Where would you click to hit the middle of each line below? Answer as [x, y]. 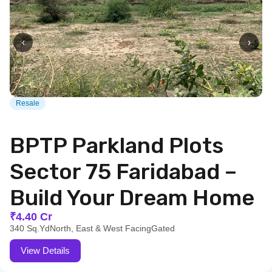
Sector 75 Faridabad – [123, 172]
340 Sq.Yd [30, 228]
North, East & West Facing [100, 228]
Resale [28, 103]
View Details [45, 250]
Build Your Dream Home [132, 198]
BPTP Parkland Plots [117, 145]
